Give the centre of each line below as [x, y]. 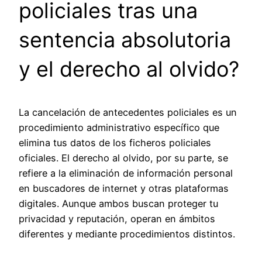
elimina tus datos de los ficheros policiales [115, 143]
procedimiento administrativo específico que [119, 128]
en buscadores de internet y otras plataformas [124, 189]
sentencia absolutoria [125, 40]
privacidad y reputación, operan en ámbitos [117, 219]
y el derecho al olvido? [129, 69]
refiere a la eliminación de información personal [126, 173]
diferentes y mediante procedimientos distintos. [127, 234]
